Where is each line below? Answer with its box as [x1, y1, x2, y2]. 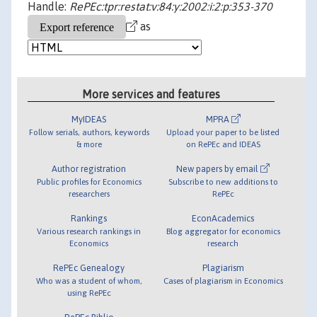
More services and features [82, 87, 221, 100]
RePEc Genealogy [53, 262, 125, 273]
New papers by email [176, 163, 261, 174]
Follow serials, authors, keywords [28, 127, 149, 137]
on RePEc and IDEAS [185, 139, 260, 149]
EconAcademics [192, 212, 255, 224]
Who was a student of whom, [35, 275, 142, 285]
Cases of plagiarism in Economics [163, 275, 283, 285]
